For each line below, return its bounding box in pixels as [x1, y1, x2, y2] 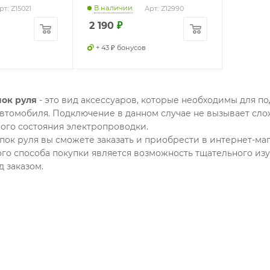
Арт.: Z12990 [144, 4, 184, 13]
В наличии [93, 3, 133, 12]
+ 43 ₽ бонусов [95, 43, 146, 52]
